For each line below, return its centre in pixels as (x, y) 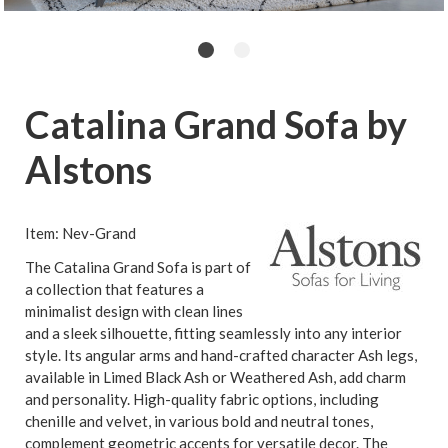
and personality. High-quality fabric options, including (202, 398)
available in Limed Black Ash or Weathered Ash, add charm (215, 376)
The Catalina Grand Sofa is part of (138, 266)
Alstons (88, 169)
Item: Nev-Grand (80, 232)
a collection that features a (114, 288)
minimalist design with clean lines (134, 310)
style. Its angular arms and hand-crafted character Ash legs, (221, 354)
